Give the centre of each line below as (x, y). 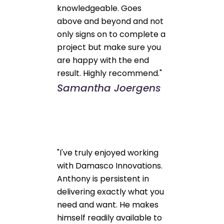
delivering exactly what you (111, 191)
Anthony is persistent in (103, 178)
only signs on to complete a (111, 34)
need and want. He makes (108, 204)
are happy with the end (103, 60)
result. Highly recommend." (110, 73)
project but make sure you (109, 47)
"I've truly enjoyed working (108, 152)
